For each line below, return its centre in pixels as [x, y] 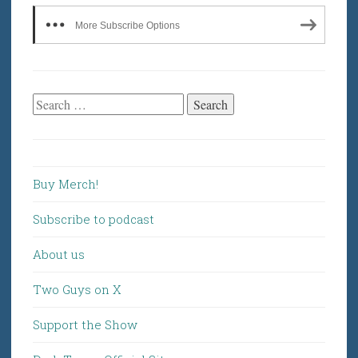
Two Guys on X [77, 290]
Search [52, 104]
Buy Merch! [66, 184]
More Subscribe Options [127, 25]
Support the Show [85, 325]
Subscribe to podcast [93, 219]
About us [59, 255]
